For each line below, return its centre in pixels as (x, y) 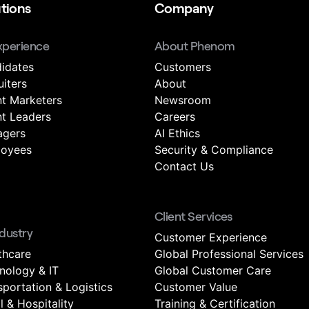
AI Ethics (177, 133)
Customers (183, 67)
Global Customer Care (213, 270)
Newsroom (183, 100)
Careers (175, 117)
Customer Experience (211, 237)
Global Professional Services (229, 254)
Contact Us (184, 166)
